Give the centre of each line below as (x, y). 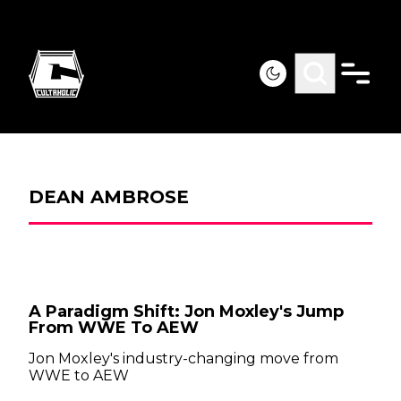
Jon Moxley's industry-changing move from (183, 358)
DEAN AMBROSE (109, 197)
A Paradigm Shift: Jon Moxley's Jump (186, 311)
